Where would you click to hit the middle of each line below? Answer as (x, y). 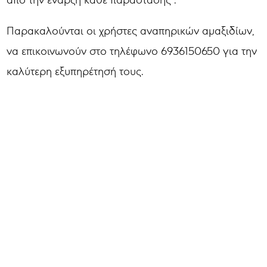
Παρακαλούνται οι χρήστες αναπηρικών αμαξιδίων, (131, 30)
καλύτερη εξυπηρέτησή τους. (75, 71)
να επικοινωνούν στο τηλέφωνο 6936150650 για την (132, 50)
